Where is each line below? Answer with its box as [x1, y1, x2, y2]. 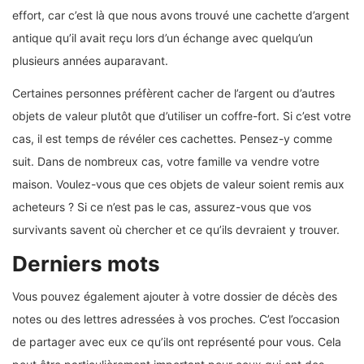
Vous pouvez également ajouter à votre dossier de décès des [12, 288, 337, 303]
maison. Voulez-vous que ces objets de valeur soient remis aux [12, 176, 344, 191]
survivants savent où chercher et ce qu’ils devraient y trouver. [12, 222, 340, 236]
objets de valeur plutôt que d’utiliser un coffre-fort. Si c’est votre [12, 108, 351, 123]
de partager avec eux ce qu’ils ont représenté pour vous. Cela [12, 334, 341, 349]
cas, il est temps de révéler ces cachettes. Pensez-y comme [12, 131, 332, 145]
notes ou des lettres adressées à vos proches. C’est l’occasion [12, 311, 340, 326]
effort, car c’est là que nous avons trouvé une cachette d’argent [12, 7, 349, 22]
